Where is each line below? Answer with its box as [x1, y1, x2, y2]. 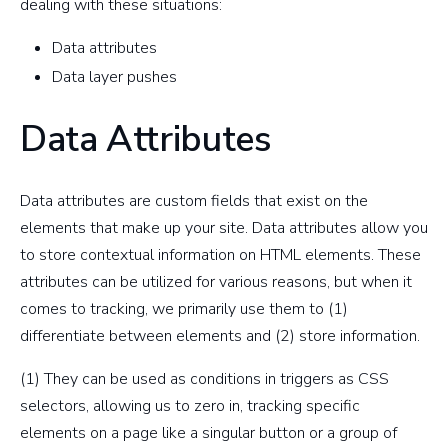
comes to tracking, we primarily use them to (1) [20, 298, 348, 321]
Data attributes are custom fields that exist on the [20, 190, 368, 213]
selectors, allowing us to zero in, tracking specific [20, 395, 360, 418]
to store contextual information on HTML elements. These [20, 244, 421, 267]
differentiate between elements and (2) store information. [20, 325, 424, 348]
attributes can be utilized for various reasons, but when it [20, 271, 412, 294]
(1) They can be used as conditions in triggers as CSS [20, 368, 389, 391]
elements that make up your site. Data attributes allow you [20, 217, 428, 240]
